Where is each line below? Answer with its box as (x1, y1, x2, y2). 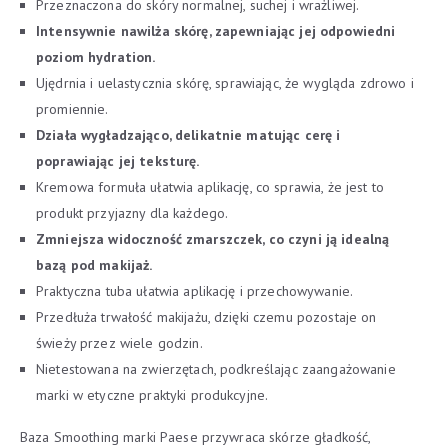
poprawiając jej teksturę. (36, 152, 200, 170)
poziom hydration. (36, 48, 156, 66)
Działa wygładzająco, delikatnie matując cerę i (36, 126, 341, 144)
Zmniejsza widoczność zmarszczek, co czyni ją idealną (36, 230, 390, 248)
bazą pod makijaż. (36, 256, 153, 274)
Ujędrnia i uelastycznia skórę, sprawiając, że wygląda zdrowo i (36, 74, 414, 92)
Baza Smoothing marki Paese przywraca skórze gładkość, (20, 428, 371, 446)
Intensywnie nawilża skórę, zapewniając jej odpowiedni (36, 22, 396, 40)
